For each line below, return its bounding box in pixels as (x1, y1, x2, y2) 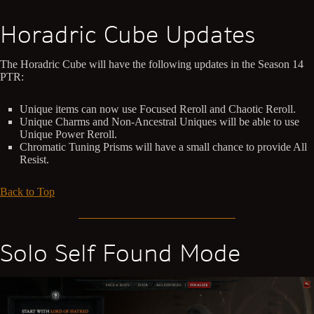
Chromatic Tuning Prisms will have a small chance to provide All (20, 141, 307, 153)
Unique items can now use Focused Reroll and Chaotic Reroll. (20, 103, 296, 116)
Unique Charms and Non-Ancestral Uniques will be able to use (20, 116, 299, 128)
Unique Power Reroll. (20, 128, 117, 141)
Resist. (20, 153, 49, 166)
